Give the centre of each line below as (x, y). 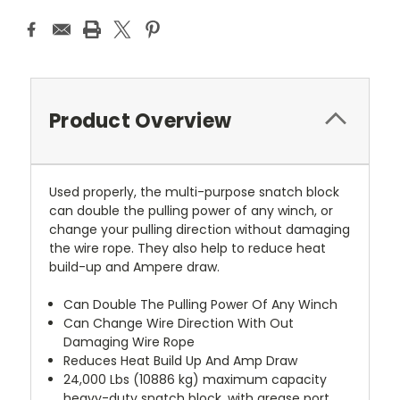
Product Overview (140, 121)
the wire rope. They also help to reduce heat (187, 248)
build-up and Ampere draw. (134, 267)
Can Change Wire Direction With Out (179, 323)
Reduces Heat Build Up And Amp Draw (181, 360)
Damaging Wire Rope (129, 342)
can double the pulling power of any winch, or (191, 210)
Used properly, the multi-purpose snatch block (194, 192)
